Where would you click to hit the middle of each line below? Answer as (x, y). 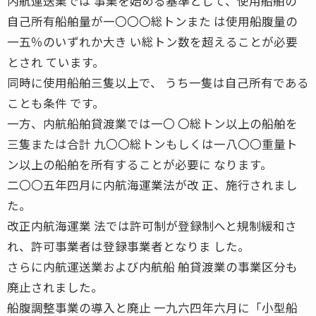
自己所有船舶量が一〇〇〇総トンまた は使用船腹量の (152, 21)
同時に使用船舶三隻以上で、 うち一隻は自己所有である (158, 82)
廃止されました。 (55, 287)
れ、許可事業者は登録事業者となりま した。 (128, 246)
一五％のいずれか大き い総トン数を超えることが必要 (152, 41)
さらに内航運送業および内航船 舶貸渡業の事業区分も (152, 266)
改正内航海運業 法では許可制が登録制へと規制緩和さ (152, 225)
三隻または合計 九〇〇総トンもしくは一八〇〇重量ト (152, 144)
